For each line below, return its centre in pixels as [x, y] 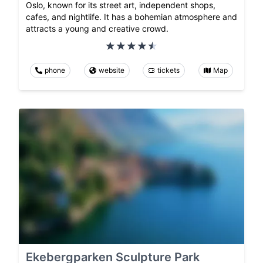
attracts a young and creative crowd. [97, 29]
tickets [169, 70]
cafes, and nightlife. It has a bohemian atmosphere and [131, 17]
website [111, 70]
